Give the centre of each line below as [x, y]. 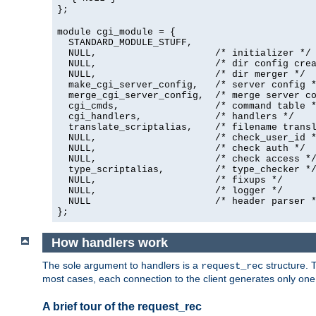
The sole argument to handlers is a [122, 266]
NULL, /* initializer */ [184, 54]
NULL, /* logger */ [170, 191]
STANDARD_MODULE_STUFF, [125, 43]
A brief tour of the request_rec [122, 307]
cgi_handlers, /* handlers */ [176, 117]
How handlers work [109, 242]
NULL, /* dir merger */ [181, 75]
